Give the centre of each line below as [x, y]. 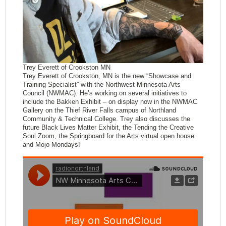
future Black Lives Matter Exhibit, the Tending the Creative [108, 127]
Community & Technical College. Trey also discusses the [106, 119]
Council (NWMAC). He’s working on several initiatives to [104, 93]
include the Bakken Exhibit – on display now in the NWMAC [110, 101]
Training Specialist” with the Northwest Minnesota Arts [101, 84]
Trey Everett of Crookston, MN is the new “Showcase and [107, 76]
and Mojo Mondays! [51, 144]
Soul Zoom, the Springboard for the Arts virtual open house [108, 136]
